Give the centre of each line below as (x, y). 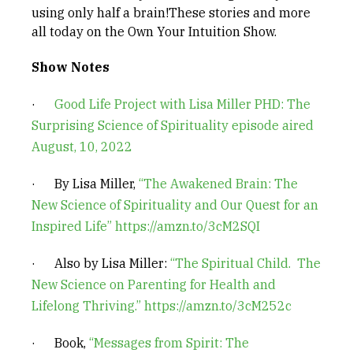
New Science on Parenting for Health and (154, 284)
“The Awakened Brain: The (218, 184)
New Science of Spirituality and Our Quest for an (175, 205)
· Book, (60, 343)
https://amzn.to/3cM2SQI (188, 226)
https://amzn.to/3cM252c (218, 306)
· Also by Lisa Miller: (101, 263)
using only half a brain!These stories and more (171, 13)
